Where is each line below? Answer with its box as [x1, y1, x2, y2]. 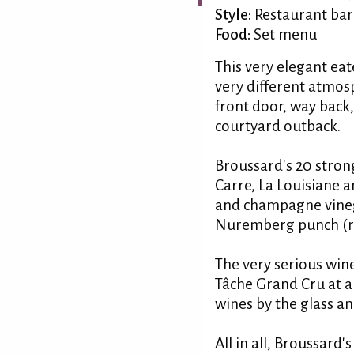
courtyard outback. [215, 118, 341, 134]
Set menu [250, 26, 317, 43]
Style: [215, 6, 251, 23]
